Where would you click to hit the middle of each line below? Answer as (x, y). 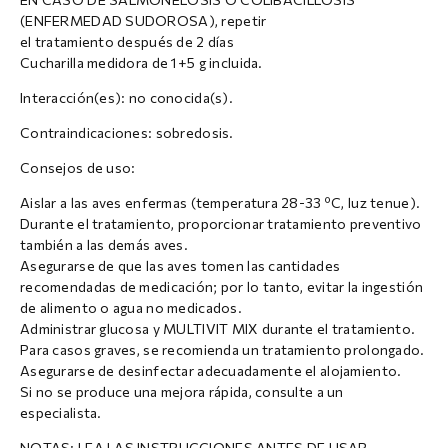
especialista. (61, 412)
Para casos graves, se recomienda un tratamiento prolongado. (222, 349)
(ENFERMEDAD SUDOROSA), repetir (143, 20)
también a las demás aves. (104, 244)
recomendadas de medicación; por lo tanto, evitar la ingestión (222, 286)
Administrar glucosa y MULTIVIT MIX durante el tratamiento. (218, 328)
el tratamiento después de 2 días (127, 41)
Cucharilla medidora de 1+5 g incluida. (141, 62)
